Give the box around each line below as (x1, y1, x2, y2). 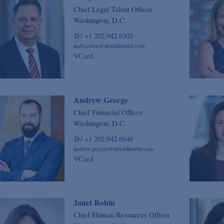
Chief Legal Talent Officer (73, 4, 152, 14)
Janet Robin (73, 196, 115, 208)
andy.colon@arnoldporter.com (73, 41, 144, 50)
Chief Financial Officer (73, 106, 142, 117)
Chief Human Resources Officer (73, 209, 170, 220)
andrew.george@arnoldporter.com (73, 144, 153, 152)
